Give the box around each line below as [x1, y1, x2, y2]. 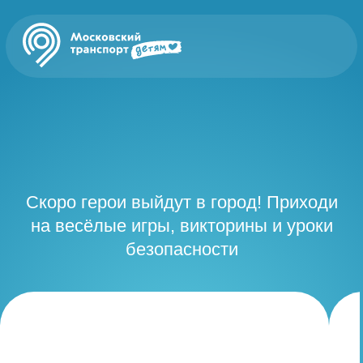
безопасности [89, 170, 170, 186]
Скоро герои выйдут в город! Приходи [18, 137, 241, 152]
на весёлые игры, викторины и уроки [22, 154, 238, 169]
